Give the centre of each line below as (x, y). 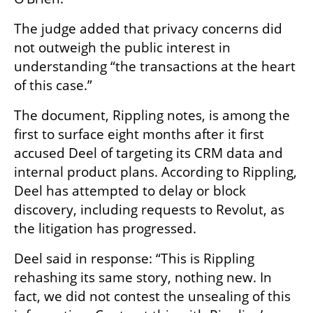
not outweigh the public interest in (122, 48)
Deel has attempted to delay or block (130, 191)
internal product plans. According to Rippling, (155, 172)
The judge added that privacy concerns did (148, 29)
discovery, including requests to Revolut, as (149, 210)
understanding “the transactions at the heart (155, 67)
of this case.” (53, 86)
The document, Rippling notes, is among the (152, 116)
